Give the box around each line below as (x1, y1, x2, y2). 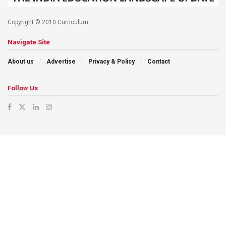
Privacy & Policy (88, 58, 135, 66)
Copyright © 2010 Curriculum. (8, 19, 90, 26)
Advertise (46, 58, 76, 66)
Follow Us (8, 84, 38, 92)
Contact (147, 58, 170, 66)
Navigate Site (8, 38, 50, 46)
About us (8, 58, 34, 66)
